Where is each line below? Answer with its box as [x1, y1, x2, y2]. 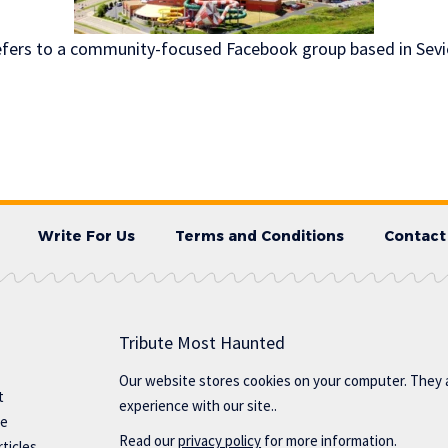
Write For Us [38, 227, 135, 246]
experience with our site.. [119, 396, 278, 416]
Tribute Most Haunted [119, 331, 286, 355]
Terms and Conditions [175, 227, 344, 246]
